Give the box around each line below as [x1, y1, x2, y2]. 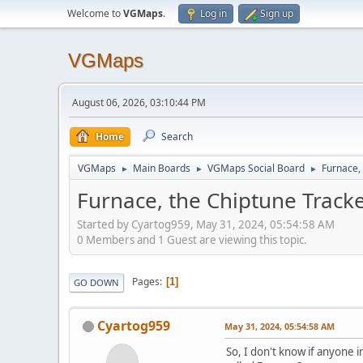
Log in [200, 6, 227, 20]
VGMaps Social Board [207, 161, 305, 175]
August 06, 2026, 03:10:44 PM [72, 96, 206, 109]
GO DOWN [74, 275, 119, 288]
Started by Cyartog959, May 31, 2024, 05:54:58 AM [77, 216, 335, 232]
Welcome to [67, 6, 123, 20]
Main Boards [133, 161, 190, 175]
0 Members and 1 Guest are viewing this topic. [77, 232, 307, 247]
